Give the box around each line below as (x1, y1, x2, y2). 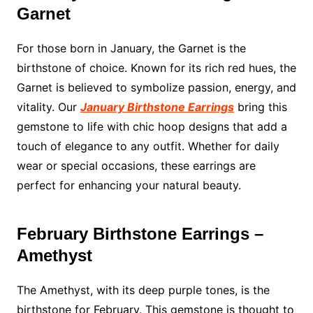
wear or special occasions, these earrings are (16, 159, 256, 173)
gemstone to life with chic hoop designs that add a (16, 119, 287, 134)
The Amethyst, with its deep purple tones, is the (16, 283, 270, 298)
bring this (233, 100, 287, 115)
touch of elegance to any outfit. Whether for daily (16, 139, 279, 154)
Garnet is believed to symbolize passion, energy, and (16, 80, 296, 95)
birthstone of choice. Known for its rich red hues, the (16, 61, 296, 75)
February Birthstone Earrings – (16, 224, 263, 244)
